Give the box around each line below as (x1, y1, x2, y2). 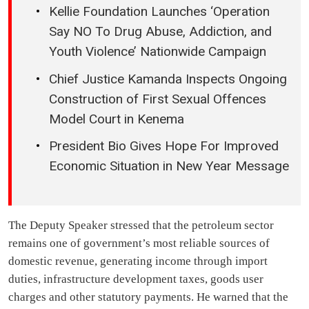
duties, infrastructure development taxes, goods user (8, 272, 263, 286)
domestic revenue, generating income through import (8, 255, 268, 268)
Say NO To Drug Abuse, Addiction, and (49, 23, 272, 40)
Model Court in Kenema (49, 110, 184, 127)
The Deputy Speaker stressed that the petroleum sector (8, 219, 274, 232)
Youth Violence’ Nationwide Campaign (49, 43, 266, 60)
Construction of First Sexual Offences (49, 90, 266, 107)
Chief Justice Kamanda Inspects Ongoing (49, 70, 287, 87)
